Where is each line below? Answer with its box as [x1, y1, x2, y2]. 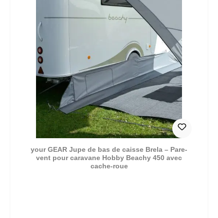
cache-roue [90, 162, 128, 170]
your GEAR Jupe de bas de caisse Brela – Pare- [31, 145, 187, 153]
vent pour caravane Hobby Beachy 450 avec [36, 153, 182, 162]
